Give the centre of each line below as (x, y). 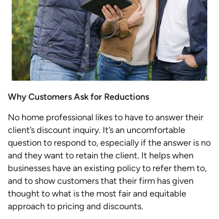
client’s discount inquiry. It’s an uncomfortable (97, 130)
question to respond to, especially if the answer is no (109, 143)
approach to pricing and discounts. (76, 206)
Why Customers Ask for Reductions (78, 97)
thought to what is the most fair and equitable (97, 194)
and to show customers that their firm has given (101, 181)
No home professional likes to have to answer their (106, 117)
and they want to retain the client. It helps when (101, 155)
